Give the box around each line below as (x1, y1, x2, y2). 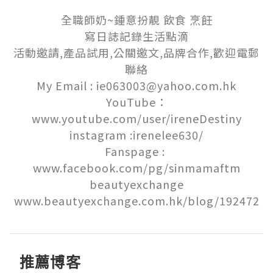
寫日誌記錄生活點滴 (84, 27, 189, 44)
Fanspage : (105, 143, 165, 159)
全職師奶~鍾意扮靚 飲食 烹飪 (60, 11, 213, 27)
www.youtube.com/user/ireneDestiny (31, 110, 242, 126)
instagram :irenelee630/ (69, 126, 204, 143)
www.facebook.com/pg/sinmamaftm (32, 159, 241, 175)
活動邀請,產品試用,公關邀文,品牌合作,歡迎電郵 (13, 44, 260, 60)
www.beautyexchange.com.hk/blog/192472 (13, 192, 260, 208)
